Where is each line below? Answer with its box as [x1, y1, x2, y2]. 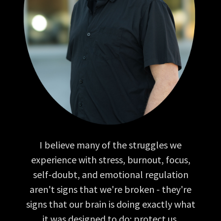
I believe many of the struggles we [39, 139, 182, 151]
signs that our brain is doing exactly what [26, 198, 195, 211]
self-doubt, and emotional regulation [33, 168, 188, 181]
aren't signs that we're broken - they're [30, 183, 191, 196]
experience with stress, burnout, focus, [31, 153, 190, 166]
